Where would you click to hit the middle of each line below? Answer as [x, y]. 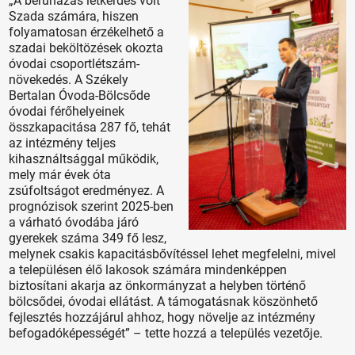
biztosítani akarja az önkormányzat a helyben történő [158, 286]
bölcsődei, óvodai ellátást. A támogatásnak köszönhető [164, 302]
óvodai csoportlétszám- [74, 64]
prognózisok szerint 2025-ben [92, 207]
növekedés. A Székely [69, 80]
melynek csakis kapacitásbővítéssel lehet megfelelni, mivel [173, 254]
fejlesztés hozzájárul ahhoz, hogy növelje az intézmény [162, 318]
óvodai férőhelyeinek [67, 112]
